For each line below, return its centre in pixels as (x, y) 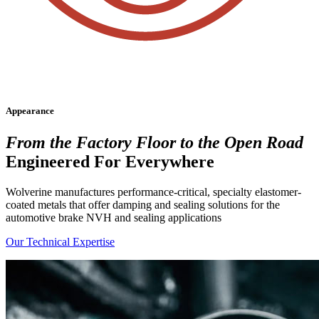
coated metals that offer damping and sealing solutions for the (143, 204)
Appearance (30, 111)
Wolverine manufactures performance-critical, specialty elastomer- (153, 192)
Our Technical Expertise (60, 241)
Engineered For (66, 161)
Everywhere (170, 161)
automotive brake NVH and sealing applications (114, 217)
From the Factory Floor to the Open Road (155, 142)
